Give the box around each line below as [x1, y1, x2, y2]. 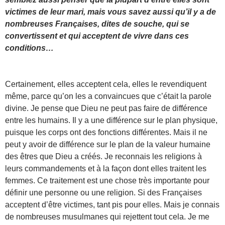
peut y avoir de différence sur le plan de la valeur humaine [5, 140, 210, 149]
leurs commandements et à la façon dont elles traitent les [5, 164, 206, 173]
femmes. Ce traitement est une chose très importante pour [5, 176, 209, 185]
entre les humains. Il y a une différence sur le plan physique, [5, 116, 217, 125]
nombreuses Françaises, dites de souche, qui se [5, 19, 189, 28]
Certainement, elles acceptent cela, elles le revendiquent [5, 79, 206, 88]
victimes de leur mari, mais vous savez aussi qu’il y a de [5, 7, 216, 16]
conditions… [5, 43, 54, 52]
